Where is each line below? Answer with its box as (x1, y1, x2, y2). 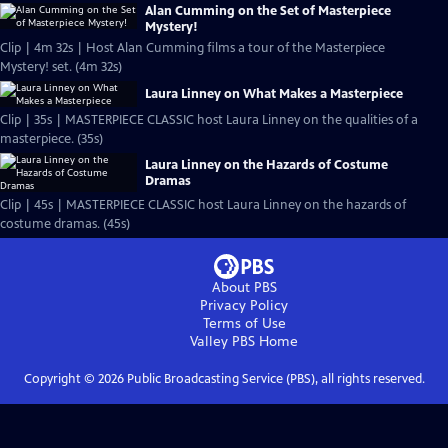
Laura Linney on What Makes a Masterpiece (145, 86, 403, 102)
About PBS (211, 279, 277, 296)
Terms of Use (202, 315, 286, 332)
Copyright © (23, 371, 98, 387)
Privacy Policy (200, 297, 288, 314)
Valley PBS (190, 333, 255, 350)
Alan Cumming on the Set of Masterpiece (145, 3, 391, 19)
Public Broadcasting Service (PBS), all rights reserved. (123, 371, 425, 387)
